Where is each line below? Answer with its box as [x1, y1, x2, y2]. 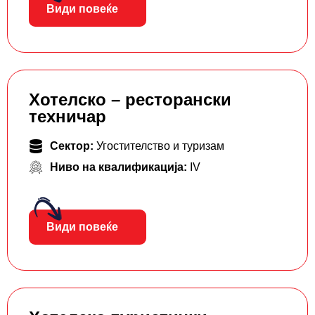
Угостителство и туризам [96, 140, 224, 153]
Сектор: [50, 140, 96, 153]
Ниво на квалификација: [50, 161, 190, 174]
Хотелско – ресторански [29, 90, 231, 110]
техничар [29, 107, 106, 127]
